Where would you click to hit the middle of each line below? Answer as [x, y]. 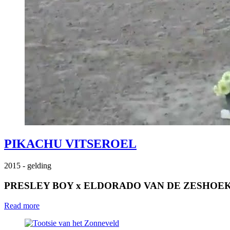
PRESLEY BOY [39, 186]
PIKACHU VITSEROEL [70, 144]
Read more [22, 205]
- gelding [37, 166]
